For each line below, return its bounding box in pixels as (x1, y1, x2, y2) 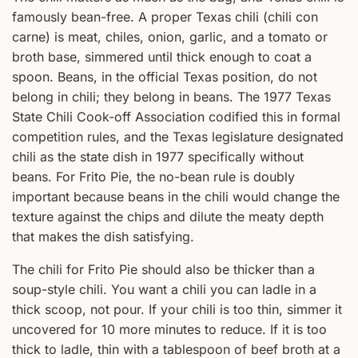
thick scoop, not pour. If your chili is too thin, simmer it (12, 301, 342, 318)
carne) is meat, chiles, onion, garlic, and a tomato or (12, 29, 328, 46)
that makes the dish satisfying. (12, 229, 194, 245)
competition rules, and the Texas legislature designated (12, 129, 344, 145)
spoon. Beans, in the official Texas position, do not (12, 69, 317, 86)
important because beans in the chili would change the (12, 189, 340, 205)
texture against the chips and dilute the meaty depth (12, 209, 324, 225)
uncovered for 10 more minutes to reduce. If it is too (12, 321, 327, 338)
